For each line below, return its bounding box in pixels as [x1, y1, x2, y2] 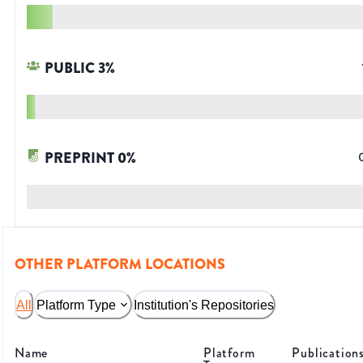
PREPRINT [45, 147, 114, 169]
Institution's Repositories [134, 297, 274, 312]
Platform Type [36, 297, 116, 312]
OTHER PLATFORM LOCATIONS [15, 254, 225, 275]
